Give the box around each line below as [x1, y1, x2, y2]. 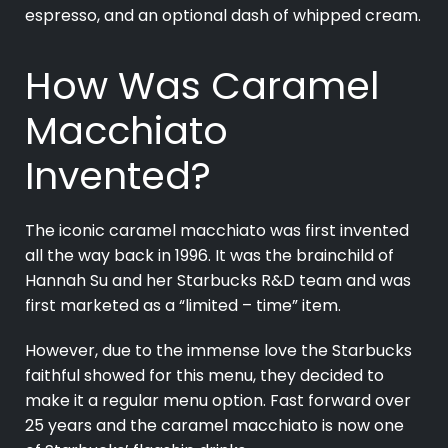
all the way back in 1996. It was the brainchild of [25, 244, 394, 268]
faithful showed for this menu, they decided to [25, 364, 384, 388]
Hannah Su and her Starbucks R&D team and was [25, 269, 411, 293]
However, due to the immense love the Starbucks [25, 339, 412, 363]
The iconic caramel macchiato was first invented [25, 219, 409, 243]
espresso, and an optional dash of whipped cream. [25, 4, 421, 28]
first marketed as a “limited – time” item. [25, 294, 341, 318]
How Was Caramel [25, 59, 379, 113]
